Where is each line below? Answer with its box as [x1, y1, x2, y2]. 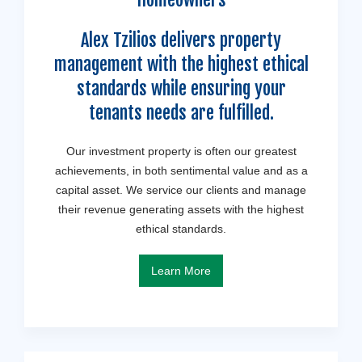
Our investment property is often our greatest [65, 145, 297, 158]
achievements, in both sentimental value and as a [54, 164, 308, 178]
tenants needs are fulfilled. [88, 102, 274, 124]
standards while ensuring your [76, 78, 286, 100]
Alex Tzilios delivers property [81, 29, 281, 52]
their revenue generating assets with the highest [58, 203, 304, 217]
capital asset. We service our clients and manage [56, 183, 306, 197]
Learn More [151, 264, 211, 278]
